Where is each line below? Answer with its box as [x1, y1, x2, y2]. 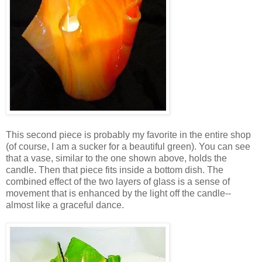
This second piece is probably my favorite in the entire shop [6, 129, 251, 140]
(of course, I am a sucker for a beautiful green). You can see [6, 141, 250, 151]
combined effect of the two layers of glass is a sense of [6, 176, 230, 187]
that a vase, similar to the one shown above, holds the [6, 153, 227, 163]
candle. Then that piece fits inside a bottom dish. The [6, 164, 223, 175]
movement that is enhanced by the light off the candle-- [6, 188, 231, 198]
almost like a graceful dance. [6, 199, 124, 210]
